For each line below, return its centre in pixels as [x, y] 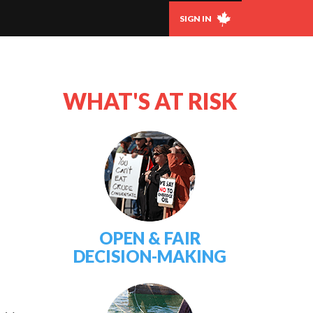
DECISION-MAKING [150, 256]
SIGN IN [196, 18]
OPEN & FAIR [150, 238]
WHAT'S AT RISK [150, 101]
